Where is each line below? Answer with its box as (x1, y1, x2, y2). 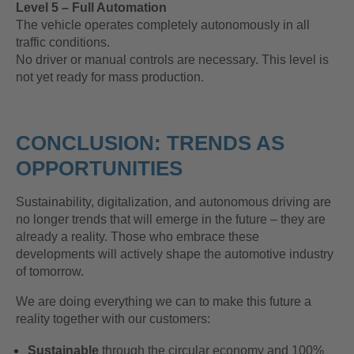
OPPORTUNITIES (16, 156, 183, 181)
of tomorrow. (16, 265, 84, 279)
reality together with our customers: (16, 312, 210, 326)
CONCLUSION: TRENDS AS (16, 131, 284, 156)
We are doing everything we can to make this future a (16, 295, 311, 309)
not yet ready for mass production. (16, 70, 204, 85)
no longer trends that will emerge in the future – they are (16, 213, 326, 227)
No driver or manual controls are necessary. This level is (16, 53, 329, 67)
